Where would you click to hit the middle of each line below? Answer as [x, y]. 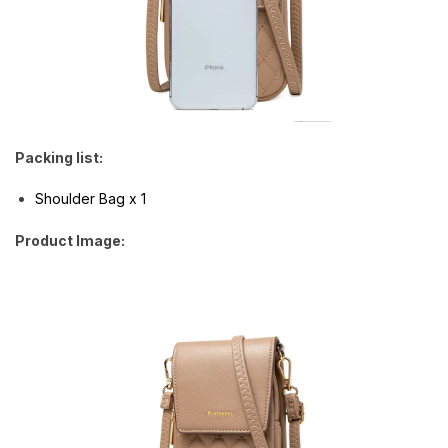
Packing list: [59, 157]
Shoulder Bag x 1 [90, 199]
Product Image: [70, 241]
